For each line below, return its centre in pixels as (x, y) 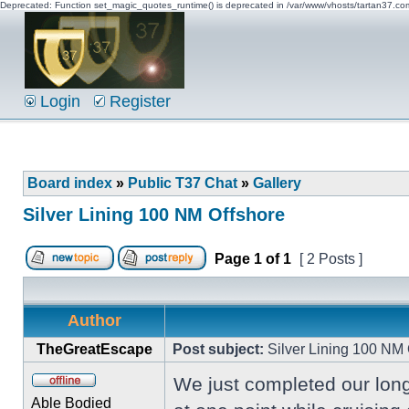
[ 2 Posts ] (331, 259)
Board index (70, 183)
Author (94, 320)
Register (138, 101)
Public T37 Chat (183, 183)
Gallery (277, 183)
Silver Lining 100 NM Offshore (154, 215)
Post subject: (218, 349)
